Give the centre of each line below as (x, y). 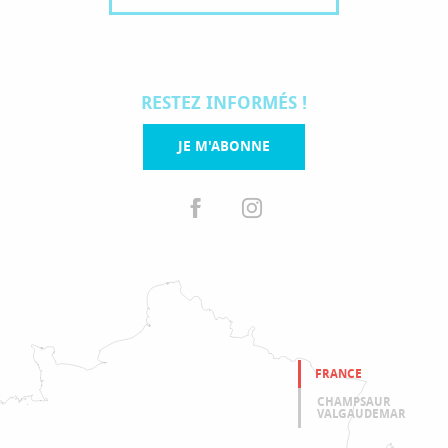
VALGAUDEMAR (361, 414)
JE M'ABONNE (224, 146)
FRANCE (338, 374)
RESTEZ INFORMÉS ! (224, 102)
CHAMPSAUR (354, 402)
